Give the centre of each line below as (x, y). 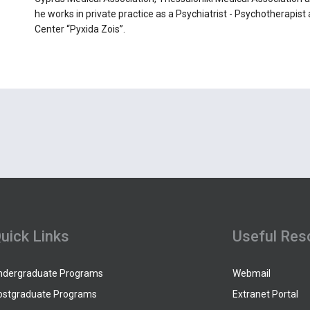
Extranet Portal (265, 294)
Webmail (251, 273)
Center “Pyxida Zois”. (80, 29)
